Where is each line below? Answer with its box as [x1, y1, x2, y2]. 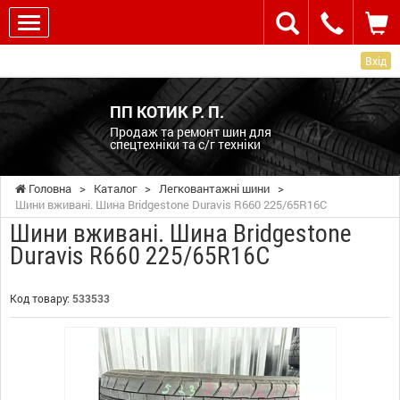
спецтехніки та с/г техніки [109, 135, 261, 153]
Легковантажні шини [159, 179, 270, 196]
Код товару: [10, 290, 72, 305]
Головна [26, 179, 71, 196]
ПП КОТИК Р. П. [109, 100, 224, 122]
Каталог [94, 179, 137, 196]
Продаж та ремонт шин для [109, 122, 271, 140]
